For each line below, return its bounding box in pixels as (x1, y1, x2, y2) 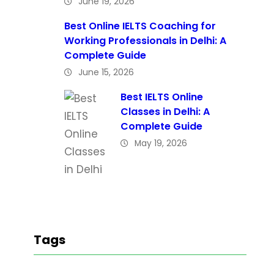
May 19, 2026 (135, 136, 187, 149)
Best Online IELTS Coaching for (64, 18, 216, 33)
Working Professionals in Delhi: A (64, 33, 226, 48)
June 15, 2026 (78, 65, 134, 78)
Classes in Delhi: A (120, 104, 210, 119)
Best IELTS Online (120, 89, 203, 104)
